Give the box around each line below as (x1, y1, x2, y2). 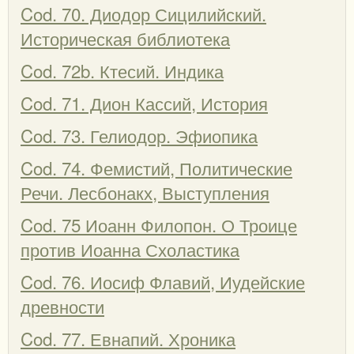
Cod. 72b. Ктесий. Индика (21, 57, 224, 83)
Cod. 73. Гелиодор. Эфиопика (21, 122, 258, 148)
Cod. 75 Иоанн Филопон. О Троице (21, 211, 297, 237)
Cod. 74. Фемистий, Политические (21, 154, 292, 180)
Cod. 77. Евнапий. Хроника (21, 325, 235, 351)
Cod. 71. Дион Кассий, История (21, 89, 268, 115)
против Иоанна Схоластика (21, 235, 239, 262)
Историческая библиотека (21, 24, 230, 51)
